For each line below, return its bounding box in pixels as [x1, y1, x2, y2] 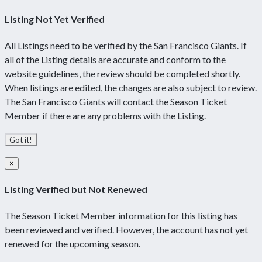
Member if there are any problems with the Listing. [5, 110, 206, 122]
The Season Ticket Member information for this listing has [5, 209, 237, 221]
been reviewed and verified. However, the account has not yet [5, 223, 248, 235]
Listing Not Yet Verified [5, 13, 105, 25]
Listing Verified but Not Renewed [5, 183, 147, 195]
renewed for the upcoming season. [5, 237, 140, 249]
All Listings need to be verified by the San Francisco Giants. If [5, 40, 247, 51]
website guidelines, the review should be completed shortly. [5, 68, 240, 80]
